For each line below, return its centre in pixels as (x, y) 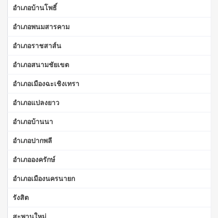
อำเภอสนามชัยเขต (41, 64)
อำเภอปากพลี (32, 140)
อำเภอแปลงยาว (36, 102)
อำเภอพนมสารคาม (41, 26)
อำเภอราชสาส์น (37, 45)
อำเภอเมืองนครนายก (44, 178)
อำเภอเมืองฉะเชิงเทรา (46, 83)
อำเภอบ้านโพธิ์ (35, 7)
